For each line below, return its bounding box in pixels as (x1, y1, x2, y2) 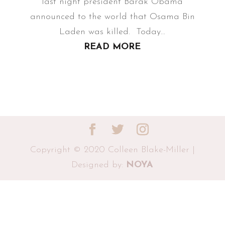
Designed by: (71, 160, 127, 170)
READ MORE (84, 42, 141, 52)
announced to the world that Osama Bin (30, 12, 195, 22)
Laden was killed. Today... (59, 27, 166, 37)
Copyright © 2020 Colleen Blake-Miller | (30, 145, 195, 155)
